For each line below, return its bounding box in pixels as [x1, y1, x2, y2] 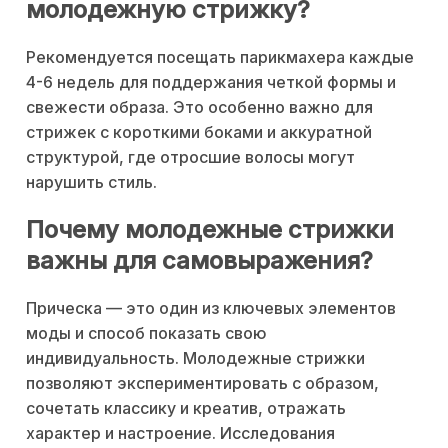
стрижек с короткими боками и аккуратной [26, 121, 372, 142]
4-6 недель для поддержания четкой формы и [26, 71, 396, 92]
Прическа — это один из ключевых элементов [26, 298, 396, 319]
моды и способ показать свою [26, 323, 267, 344]
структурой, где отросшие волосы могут [26, 146, 355, 167]
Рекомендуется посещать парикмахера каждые [26, 46, 414, 67]
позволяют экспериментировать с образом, [26, 373, 379, 394]
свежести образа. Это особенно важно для [26, 96, 373, 117]
